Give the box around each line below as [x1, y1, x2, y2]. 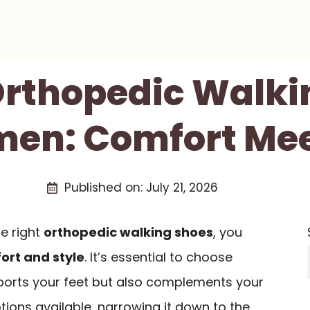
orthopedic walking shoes [44, 224, 213, 241]
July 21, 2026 [145, 179, 218, 196]
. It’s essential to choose [84, 248, 232, 266]
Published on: [64, 179, 146, 196]
